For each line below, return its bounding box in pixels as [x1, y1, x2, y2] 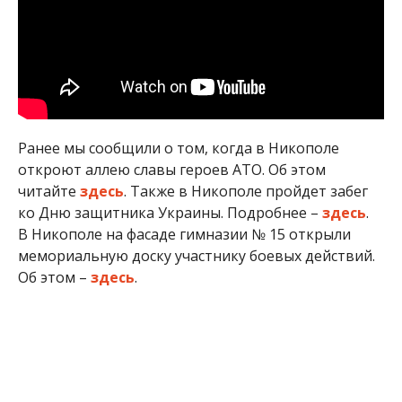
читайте [17, 180, 80, 201]
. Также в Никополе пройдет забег [123, 180, 368, 201]
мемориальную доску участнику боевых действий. [17, 245, 375, 266]
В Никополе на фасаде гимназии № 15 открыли [17, 223, 351, 244]
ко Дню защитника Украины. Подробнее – [17, 202, 322, 223]
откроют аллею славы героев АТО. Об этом [17, 159, 326, 179]
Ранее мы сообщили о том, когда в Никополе [17, 137, 339, 158]
